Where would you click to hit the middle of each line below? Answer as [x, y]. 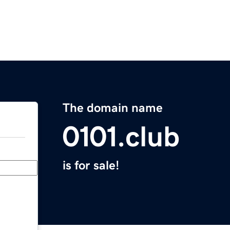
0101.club [121, 137]
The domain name [113, 108]
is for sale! [91, 166]
